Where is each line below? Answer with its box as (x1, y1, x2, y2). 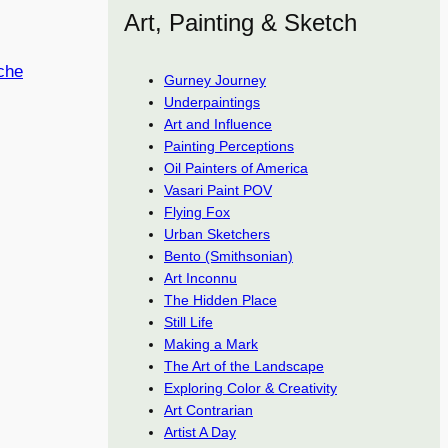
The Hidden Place (164, 292, 277, 308)
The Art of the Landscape (164, 358, 324, 374)
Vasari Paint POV (164, 182, 272, 198)
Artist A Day (164, 424, 236, 440)
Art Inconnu (164, 270, 237, 286)
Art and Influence (164, 116, 272, 132)
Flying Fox (164, 204, 230, 220)
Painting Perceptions (164, 138, 294, 154)
